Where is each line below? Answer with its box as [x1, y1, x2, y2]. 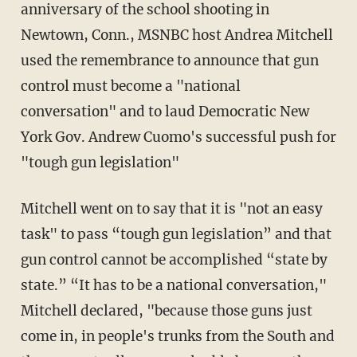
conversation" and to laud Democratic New [20, 103, 309, 121]
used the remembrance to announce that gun [20, 52, 319, 70]
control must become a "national [20, 77, 241, 96]
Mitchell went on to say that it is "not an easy [20, 200, 323, 218]
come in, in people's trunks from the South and [20, 328, 335, 346]
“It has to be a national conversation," [69, 277, 327, 295]
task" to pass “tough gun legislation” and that [20, 226, 331, 244]
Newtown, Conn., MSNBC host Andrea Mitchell [20, 26, 333, 45]
